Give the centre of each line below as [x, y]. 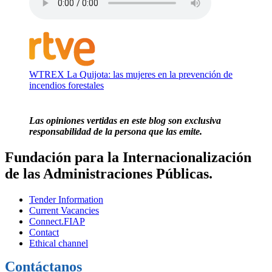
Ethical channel [59, 243]
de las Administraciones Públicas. [110, 174]
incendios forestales [66, 86]
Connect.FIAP [57, 222]
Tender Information [66, 200]
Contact [44, 233]
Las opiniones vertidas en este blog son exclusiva [125, 121]
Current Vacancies [64, 211]
